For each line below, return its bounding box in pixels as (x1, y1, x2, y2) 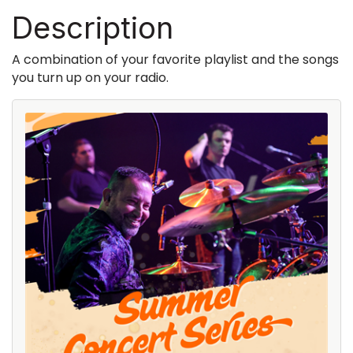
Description (12, 9, 173, 46)
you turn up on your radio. (12, 68, 175, 87)
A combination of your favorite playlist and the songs (12, 50, 339, 69)
